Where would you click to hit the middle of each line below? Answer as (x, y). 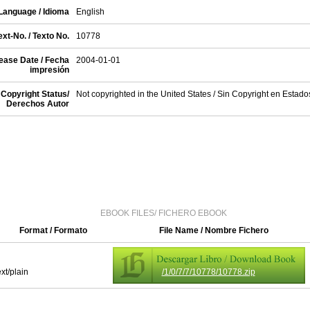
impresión (49, 70)
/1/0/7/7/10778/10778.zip (208, 272)
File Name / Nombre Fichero (214, 230)
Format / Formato (53, 230)
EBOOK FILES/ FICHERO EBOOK (164, 213)
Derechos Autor (37, 104)
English (90, 12)
